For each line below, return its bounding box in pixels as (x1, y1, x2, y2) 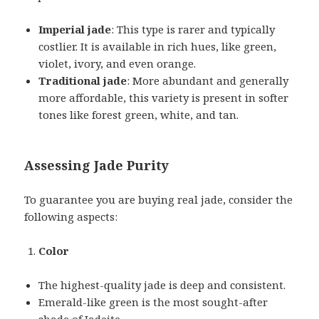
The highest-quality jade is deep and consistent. (38, 277, 286, 292)
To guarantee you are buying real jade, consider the (24, 192, 293, 206)
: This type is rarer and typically (111, 21, 276, 36)
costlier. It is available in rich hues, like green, (38, 38, 277, 53)
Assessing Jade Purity (24, 156, 169, 174)
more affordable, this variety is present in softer (38, 90, 289, 105)
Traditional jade (38, 73, 127, 88)
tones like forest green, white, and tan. (38, 107, 239, 122)
